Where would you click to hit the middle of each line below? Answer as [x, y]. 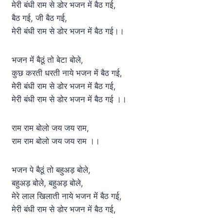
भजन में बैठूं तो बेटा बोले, [47, 60]
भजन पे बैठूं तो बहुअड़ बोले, [51, 170]
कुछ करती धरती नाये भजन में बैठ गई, [67, 73]
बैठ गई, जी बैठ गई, [39, 18]
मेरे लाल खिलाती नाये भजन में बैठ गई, [67, 196]
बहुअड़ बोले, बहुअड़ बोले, [47, 183]
